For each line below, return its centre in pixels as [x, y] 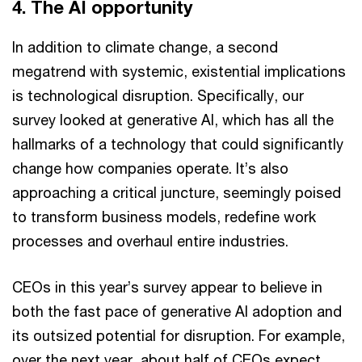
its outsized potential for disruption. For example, [179, 335]
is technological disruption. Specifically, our [158, 95]
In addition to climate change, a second [145, 47]
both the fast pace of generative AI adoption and [177, 311]
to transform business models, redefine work [164, 217]
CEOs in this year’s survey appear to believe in [167, 287]
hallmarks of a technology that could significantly [178, 144]
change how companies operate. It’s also [150, 168]
